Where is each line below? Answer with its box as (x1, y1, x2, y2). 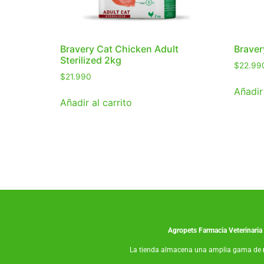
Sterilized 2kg (60, 54, 121, 66)
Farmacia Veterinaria (198, 226, 262, 235)
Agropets (167, 226, 199, 235)
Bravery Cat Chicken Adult (60, 42, 179, 55)
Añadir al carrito (60, 97, 132, 109)
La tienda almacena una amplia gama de (130, 245, 263, 254)
